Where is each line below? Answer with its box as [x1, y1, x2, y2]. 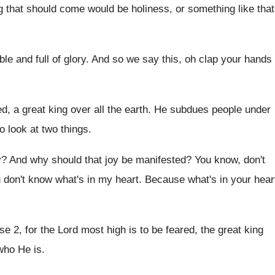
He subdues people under [154, 104, 271, 115]
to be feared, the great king [140, 224, 263, 236]
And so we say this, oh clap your [91, 53, 241, 65]
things [61, 123, 88, 135]
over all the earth [71, 104, 148, 115]
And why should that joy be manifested [9, 154, 186, 166]
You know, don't [195, 154, 265, 166]
